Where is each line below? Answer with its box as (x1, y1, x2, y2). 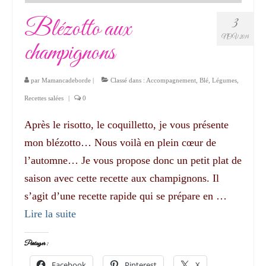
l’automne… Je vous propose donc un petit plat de (24, 154, 242, 167)
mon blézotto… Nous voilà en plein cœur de (24, 137, 216, 149)
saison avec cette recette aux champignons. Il (24, 172, 219, 185)
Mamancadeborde (42, 77, 91, 84)
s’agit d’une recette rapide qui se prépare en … (24, 190, 227, 202)
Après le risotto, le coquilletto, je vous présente (24, 119, 229, 131)
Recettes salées (24, 94, 64, 102)
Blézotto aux (24, 14, 131, 46)
